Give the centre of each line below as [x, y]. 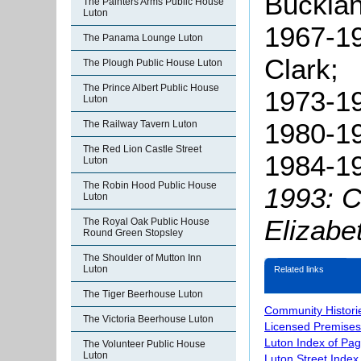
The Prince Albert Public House [151, 88]
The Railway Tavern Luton [140, 124]
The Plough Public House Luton [153, 63]
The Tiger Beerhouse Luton [143, 294]
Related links [299, 270]
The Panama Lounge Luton [143, 38]
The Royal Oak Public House [146, 222]
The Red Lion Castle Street [142, 149]
